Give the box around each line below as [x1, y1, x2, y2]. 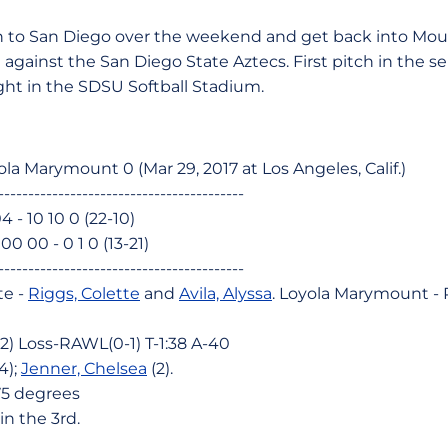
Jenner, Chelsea [21, 359, 147, 378]
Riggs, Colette [28, 284, 140, 303]
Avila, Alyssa [179, 284, 272, 303]
